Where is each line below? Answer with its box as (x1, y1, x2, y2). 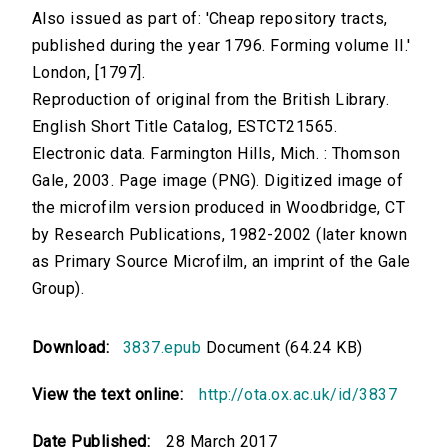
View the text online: (32, 385, 184, 405)
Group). (32, 279, 85, 299)
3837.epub (122, 338, 202, 358)
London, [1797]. (32, 63, 146, 83)
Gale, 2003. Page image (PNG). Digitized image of (32, 171, 404, 191)
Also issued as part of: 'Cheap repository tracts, (32, 9, 388, 29)
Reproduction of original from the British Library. (32, 90, 389, 110)
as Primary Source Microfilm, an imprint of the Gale (32, 252, 411, 272)
